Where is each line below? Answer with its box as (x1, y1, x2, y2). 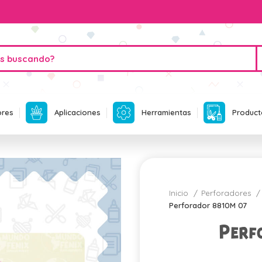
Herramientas (142, 108, 191, 118)
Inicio (169, 188, 191, 198)
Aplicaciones (54, 108, 101, 118)
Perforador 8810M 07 (169, 201, 247, 210)
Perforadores (201, 188, 253, 198)
